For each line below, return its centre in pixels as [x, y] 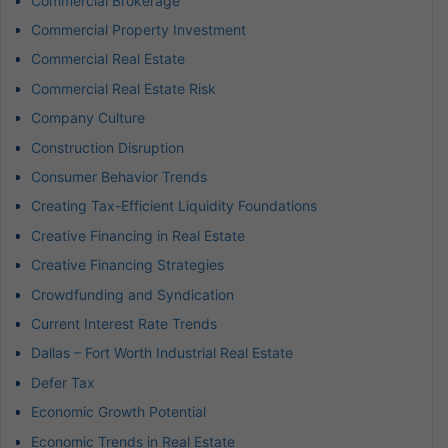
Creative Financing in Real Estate [138, 235]
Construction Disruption [107, 147]
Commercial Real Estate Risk [123, 88]
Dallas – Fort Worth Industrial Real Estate [162, 353]
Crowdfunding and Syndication [132, 294]
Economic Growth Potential [118, 412]
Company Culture [88, 118]
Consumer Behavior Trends [119, 176]
